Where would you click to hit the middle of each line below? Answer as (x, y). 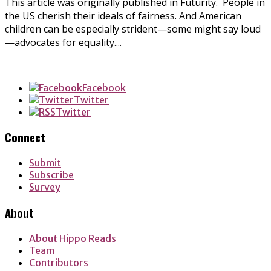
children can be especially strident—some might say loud (133, 29)
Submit (45, 163)
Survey (45, 187)
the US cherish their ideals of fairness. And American (123, 15)
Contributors (59, 262)
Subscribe (51, 175)
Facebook (104, 87)
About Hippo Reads (73, 238)
